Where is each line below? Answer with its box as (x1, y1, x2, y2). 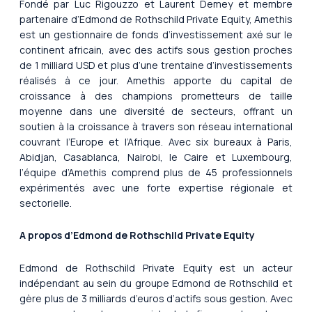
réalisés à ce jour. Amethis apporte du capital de (19, 73, 292, 87)
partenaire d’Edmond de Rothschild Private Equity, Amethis (19, 12, 292, 26)
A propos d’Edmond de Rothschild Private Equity (19, 228, 255, 242)
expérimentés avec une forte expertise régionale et (19, 180, 292, 194)
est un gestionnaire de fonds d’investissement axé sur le (19, 27, 292, 41)
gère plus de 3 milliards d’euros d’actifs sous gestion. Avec (19, 291, 292, 305)
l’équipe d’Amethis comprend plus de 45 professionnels (19, 165, 292, 179)
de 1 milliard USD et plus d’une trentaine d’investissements (19, 58, 292, 72)
